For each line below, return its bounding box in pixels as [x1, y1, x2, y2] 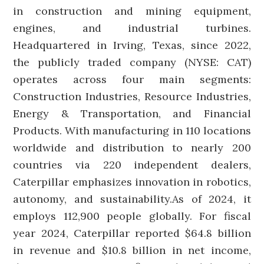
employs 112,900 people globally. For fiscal [13, 209, 251, 223]
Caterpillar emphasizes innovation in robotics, [13, 175, 251, 189]
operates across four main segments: [13, 72, 251, 86]
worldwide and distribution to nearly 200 [13, 141, 251, 154]
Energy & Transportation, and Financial [13, 107, 251, 120]
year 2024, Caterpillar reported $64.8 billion [13, 226, 251, 240]
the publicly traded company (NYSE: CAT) [13, 55, 251, 69]
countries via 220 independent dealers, [13, 158, 251, 171]
